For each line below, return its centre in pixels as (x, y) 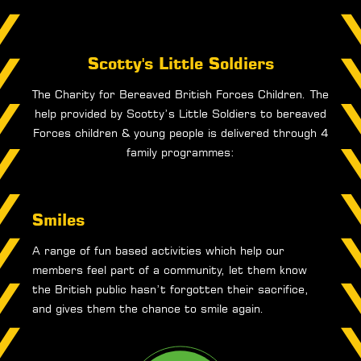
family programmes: (180, 153)
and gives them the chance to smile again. (148, 309)
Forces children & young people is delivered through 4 (180, 133)
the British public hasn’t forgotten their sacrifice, (170, 290)
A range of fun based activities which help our (158, 251)
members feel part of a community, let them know (170, 270)
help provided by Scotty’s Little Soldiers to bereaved (180, 114)
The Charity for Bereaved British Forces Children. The (180, 95)
